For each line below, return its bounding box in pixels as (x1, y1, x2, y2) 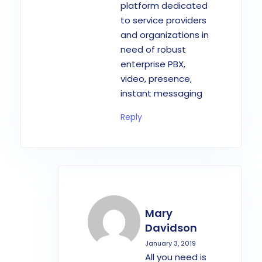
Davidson (145, 220, 197, 235)
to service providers (120, 13, 206, 26)
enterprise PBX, (120, 57, 185, 70)
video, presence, (120, 72, 192, 85)
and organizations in (120, 28, 209, 41)
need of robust (120, 43, 186, 56)
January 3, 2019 (145, 238, 196, 248)
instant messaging (120, 87, 202, 99)
